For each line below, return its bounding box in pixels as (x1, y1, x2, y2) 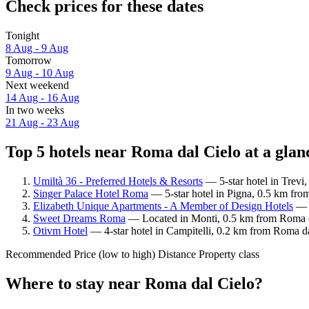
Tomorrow (6, 54, 52, 67)
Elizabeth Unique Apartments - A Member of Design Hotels (33, 199, 293, 212)
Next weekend (6, 79, 69, 92)
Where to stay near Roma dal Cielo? (6, 274, 263, 292)
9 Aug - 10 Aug (6, 67, 74, 79)
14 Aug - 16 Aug (6, 92, 79, 104)
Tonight (6, 30, 39, 42)
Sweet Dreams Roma (33, 212, 126, 224)
